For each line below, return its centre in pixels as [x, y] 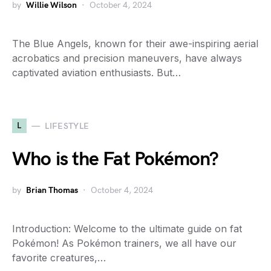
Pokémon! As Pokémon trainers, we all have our [124, 243]
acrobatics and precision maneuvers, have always [127, 58]
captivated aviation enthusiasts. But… [96, 73]
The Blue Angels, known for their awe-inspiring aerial [135, 44]
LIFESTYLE [67, 126]
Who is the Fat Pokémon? [116, 159]
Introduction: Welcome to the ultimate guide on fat [127, 229]
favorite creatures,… [59, 258]
